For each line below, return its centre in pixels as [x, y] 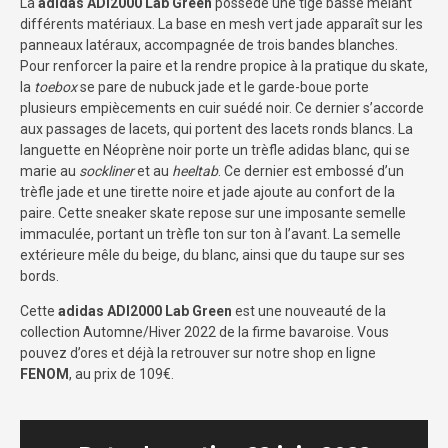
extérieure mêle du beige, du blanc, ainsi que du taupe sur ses [212, 254]
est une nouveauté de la [309, 310]
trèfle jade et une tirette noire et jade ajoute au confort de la [207, 191]
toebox [57, 86]
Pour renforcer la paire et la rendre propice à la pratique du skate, [224, 65]
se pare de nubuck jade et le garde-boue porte [224, 86]
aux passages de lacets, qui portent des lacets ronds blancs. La [216, 128]
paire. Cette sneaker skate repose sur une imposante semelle [213, 212]
